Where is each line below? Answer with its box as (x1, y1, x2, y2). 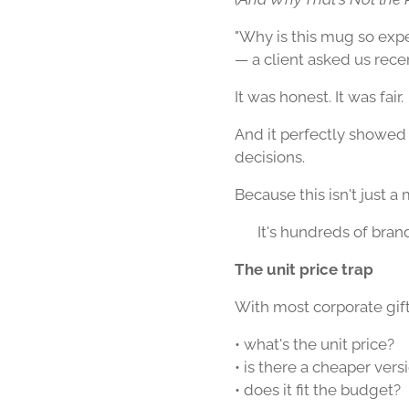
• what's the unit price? (235, 335, 394, 353)
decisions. (235, 148, 305, 166)
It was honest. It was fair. (235, 88, 404, 106)
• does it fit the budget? (235, 381, 401, 399)
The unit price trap (235, 260, 373, 278)
